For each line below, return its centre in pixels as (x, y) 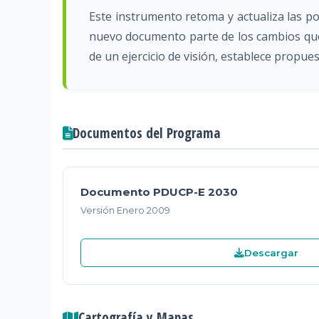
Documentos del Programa (147, 133)
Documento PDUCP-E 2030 (159, 192)
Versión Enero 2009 (125, 210)
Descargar (271, 253)
